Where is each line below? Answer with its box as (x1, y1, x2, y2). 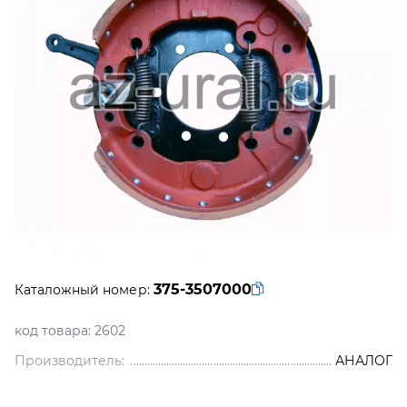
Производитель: (15, 352, 125, 369)
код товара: (15, 323, 92, 339)
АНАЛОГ (334, 352, 392, 369)
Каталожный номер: (15, 282, 150, 298)
